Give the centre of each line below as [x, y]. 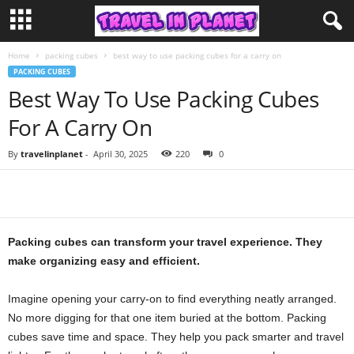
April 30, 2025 [121, 154]
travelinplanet [52, 154]
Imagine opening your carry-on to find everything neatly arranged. [172, 299]
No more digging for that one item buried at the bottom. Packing [167, 318]
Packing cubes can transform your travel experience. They [165, 242]
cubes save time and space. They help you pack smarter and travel [176, 337]
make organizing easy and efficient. [104, 261]
